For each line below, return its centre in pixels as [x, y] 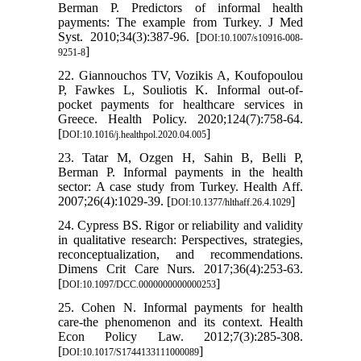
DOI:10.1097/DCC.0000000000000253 [139, 285]
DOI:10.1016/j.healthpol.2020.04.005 [134, 135]
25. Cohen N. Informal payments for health [180, 308]
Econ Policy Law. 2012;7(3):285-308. [180, 337]
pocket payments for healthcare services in [180, 105]
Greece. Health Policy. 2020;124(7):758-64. [180, 119]
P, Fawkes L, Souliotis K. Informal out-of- [180, 90]
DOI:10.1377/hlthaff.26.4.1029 [230, 203]
